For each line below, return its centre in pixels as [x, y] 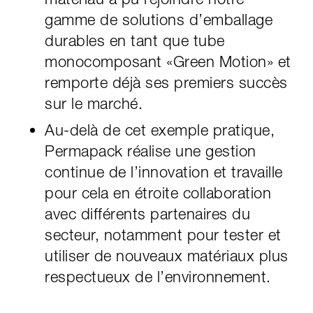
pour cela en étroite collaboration [158, 192]
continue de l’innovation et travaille [164, 172]
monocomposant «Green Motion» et [168, 61]
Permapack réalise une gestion [151, 151]
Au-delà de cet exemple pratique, [160, 130]
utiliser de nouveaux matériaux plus [167, 255]
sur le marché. [94, 103]
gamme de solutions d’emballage [159, 19]
